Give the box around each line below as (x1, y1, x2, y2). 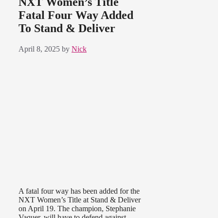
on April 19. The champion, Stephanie (18, 204, 136, 213)
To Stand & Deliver (18, 22, 115, 35)
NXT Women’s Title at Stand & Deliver (18, 196, 141, 204)
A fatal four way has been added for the (18, 187, 140, 196)
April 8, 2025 (18, 45, 60, 54)
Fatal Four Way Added (18, 9, 133, 22)
